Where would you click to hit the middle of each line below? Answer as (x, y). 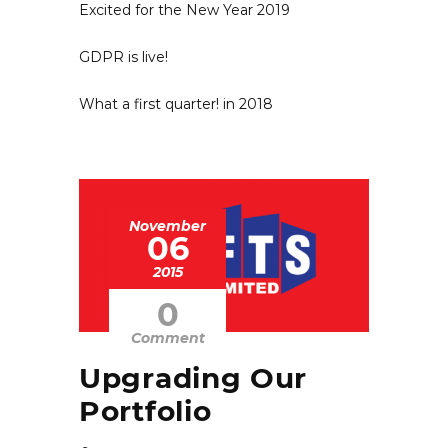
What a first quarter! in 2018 (176, 103)
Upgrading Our (193, 378)
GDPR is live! (123, 56)
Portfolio (145, 411)
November (167, 225)
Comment (167, 337)
